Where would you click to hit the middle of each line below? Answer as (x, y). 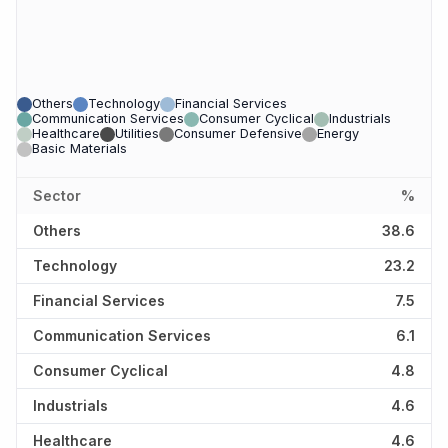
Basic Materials (79, 149)
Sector (57, 196)
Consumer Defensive (238, 134)
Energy (338, 134)
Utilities (137, 134)
